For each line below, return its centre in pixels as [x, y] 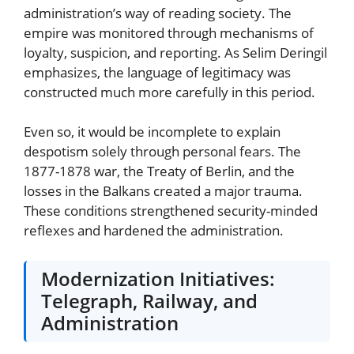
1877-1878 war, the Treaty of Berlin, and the [159, 171]
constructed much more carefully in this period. [169, 92]
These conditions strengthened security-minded [171, 211]
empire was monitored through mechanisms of [169, 32]
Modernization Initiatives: [158, 279]
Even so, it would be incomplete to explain [152, 132]
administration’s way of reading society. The [158, 13]
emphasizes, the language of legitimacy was [157, 72]
